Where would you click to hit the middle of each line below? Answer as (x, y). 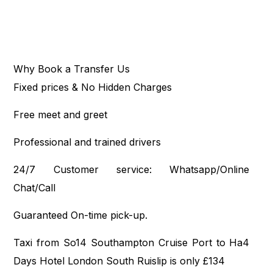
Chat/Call (35, 188)
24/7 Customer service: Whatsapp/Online (132, 170)
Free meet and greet (61, 115)
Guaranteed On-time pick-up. (81, 215)
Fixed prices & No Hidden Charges (93, 87)
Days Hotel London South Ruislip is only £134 (119, 261)
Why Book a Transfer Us (72, 69)
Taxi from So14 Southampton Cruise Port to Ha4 (132, 243)
